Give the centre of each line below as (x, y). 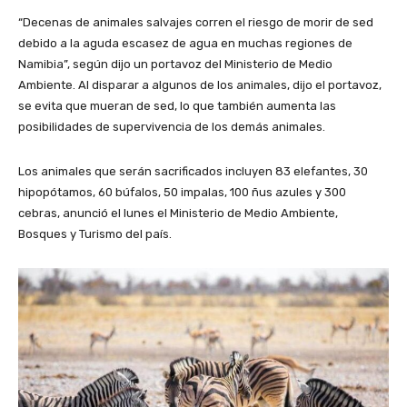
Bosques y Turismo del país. (95, 234)
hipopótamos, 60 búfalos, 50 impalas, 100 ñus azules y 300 (182, 193)
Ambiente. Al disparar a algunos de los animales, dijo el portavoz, (200, 85)
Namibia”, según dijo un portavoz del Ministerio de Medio (175, 65)
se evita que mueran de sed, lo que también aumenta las (177, 106)
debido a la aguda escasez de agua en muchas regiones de (185, 44)
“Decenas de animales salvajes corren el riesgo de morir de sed (196, 23)
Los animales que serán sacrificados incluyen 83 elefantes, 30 (193, 172)
